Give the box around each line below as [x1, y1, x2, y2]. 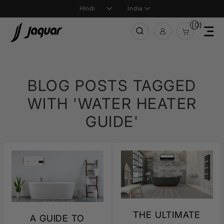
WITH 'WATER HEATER [27, 94, 197, 112]
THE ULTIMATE [133, 209, 200, 220]
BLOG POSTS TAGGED [27, 76, 196, 94]
